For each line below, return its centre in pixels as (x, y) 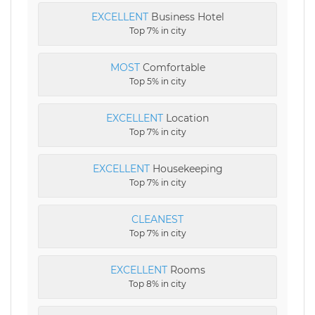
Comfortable (172, 67)
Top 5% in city (157, 81)
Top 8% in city (157, 283)
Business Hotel (186, 17)
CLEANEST (157, 219)
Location (186, 118)
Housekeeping (186, 168)
